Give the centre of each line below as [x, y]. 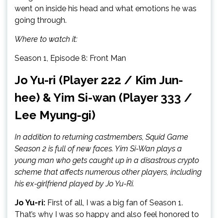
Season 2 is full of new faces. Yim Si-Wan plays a [98, 149]
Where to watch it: [46, 39]
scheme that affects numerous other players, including [108, 172]
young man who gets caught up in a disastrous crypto [107, 160]
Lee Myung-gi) [55, 115]
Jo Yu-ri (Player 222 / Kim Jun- [99, 80]
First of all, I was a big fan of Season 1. [114, 203]
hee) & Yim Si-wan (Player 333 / [103, 98]
